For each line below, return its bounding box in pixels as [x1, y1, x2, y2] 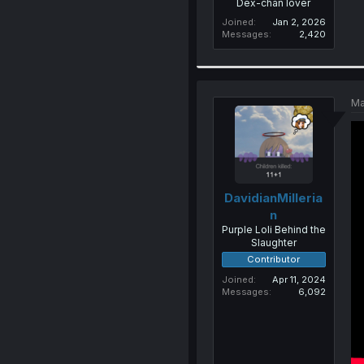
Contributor [247, 253, 301, 265]
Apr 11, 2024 [271, 274, 326, 285]
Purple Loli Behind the [221, 223, 326, 236]
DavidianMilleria [224, 190, 323, 206]
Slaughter [250, 236, 297, 249]
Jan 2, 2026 [271, 15, 326, 28]
